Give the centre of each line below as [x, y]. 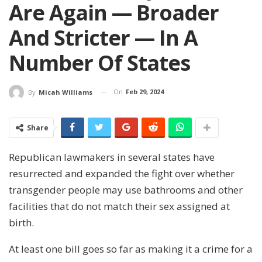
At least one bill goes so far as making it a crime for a [131, 249]
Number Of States [99, 63]
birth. [21, 222]
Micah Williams [65, 92]
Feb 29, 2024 [145, 91]
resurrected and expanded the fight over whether [122, 173]
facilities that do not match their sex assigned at [119, 206]
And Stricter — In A [103, 37]
